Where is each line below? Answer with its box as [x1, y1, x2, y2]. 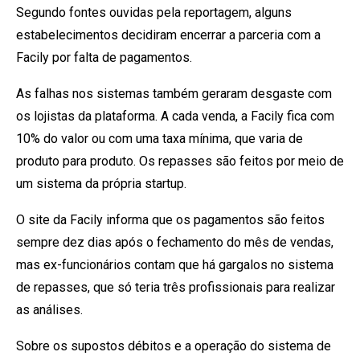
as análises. [16, 301, 83, 317]
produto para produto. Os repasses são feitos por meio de [16, 153, 344, 169]
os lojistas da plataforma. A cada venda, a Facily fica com [16, 108, 334, 124]
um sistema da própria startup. [16, 175, 186, 191]
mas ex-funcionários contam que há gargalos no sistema [16, 256, 333, 272]
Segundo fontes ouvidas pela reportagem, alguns [16, 4, 292, 20]
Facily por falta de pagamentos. [16, 49, 192, 65]
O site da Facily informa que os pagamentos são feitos [16, 211, 325, 227]
